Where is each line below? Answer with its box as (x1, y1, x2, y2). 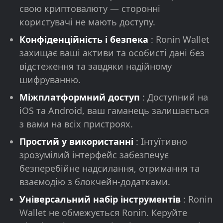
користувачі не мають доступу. (19, 16, 155, 28)
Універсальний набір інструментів (19, 193, 183, 206)
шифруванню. (19, 74, 81, 86)
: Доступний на (142, 91, 208, 104)
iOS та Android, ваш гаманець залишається (19, 105, 209, 117)
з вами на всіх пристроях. (19, 118, 133, 130)
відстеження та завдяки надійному (19, 60, 172, 73)
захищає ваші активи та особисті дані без (19, 47, 205, 59)
